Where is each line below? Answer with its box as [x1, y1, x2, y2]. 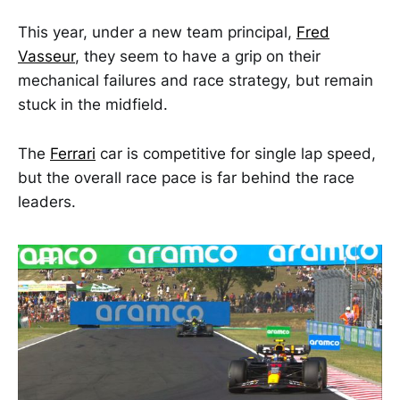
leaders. [18, 192, 76, 211]
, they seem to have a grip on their [75, 47, 321, 66]
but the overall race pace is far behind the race [18, 168, 354, 187]
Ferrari [50, 144, 96, 162]
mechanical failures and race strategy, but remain [18, 71, 373, 90]
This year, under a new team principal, [18, 23, 296, 42]
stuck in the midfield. [18, 96, 168, 114]
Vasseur [18, 47, 75, 66]
